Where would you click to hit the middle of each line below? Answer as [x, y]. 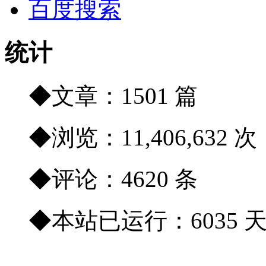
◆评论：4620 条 [113, 179]
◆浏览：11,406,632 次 [143, 138]
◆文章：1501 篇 [113, 96]
